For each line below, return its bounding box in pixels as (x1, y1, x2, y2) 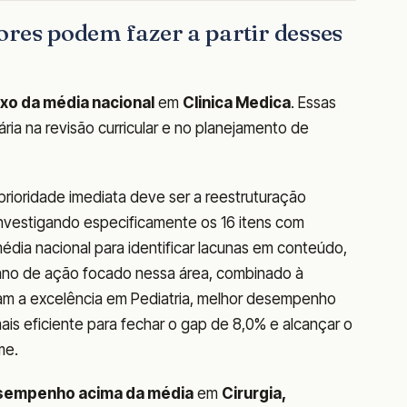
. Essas (291, 94, 336, 113)
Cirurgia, (222, 384, 285, 403)
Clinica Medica (183, 94, 291, 113)
